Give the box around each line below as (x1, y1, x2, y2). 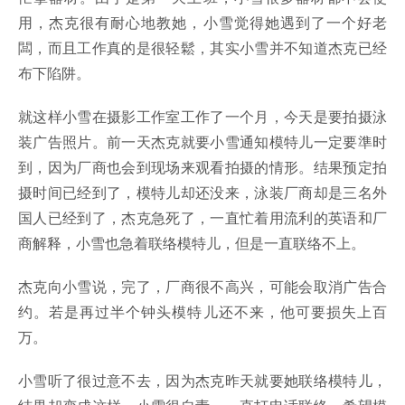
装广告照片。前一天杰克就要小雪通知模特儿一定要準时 (18, 131, 387, 153)
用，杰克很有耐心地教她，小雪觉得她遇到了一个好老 (18, 12, 387, 33)
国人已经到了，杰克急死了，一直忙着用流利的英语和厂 (18, 207, 387, 229)
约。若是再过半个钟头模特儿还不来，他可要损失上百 (18, 301, 387, 323)
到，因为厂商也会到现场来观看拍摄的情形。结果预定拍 (18, 156, 387, 178)
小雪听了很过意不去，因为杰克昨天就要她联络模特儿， (18, 370, 387, 391)
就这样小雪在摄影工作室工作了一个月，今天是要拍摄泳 (18, 106, 387, 127)
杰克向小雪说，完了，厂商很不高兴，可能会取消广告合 (18, 276, 387, 297)
